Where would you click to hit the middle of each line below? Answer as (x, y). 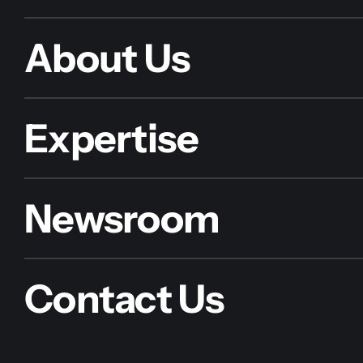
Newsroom (122, 219)
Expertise (111, 139)
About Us (107, 58)
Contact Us (124, 299)
